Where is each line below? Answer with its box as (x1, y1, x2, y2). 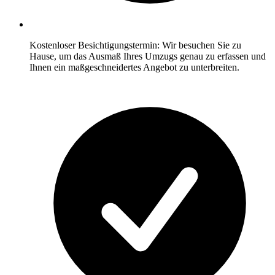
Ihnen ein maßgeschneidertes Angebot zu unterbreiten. (29, 62, 239, 73)
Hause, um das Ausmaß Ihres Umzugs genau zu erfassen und (29, 51, 266, 62)
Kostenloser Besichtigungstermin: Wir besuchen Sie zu (29, 40, 241, 51)
